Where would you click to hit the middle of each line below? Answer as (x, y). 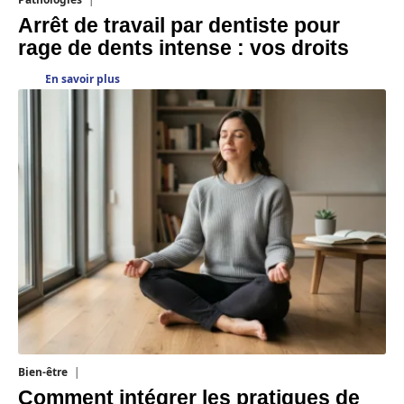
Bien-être (43, 372)
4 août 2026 (110, 372)
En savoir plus (83, 79)
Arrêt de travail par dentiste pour (179, 26)
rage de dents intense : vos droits (184, 49)
